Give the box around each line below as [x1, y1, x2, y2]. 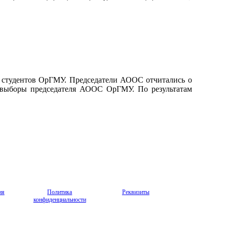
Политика [47, 188, 72, 196]
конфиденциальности [33, 196, 86, 203]
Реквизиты [122, 188, 149, 196]
